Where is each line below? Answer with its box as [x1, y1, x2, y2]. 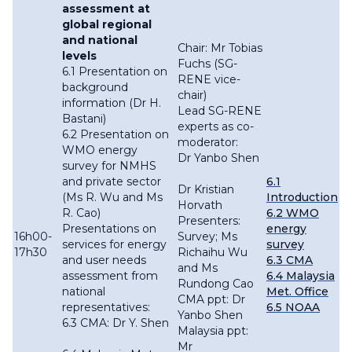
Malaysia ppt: [178, 324, 248, 339]
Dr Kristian [178, 182, 234, 197]
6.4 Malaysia [266, 269, 335, 284]
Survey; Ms [178, 229, 237, 244]
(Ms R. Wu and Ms [62, 190, 163, 205]
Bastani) [62, 112, 106, 126]
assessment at [62, 2, 150, 16]
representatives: [62, 300, 150, 315]
